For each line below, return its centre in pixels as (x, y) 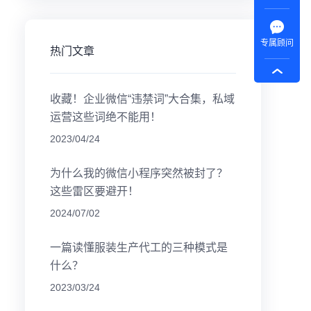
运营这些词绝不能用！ (106, 117)
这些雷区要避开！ (94, 191)
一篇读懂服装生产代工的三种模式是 (139, 247)
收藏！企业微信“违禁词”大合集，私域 (142, 99)
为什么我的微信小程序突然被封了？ (139, 173)
